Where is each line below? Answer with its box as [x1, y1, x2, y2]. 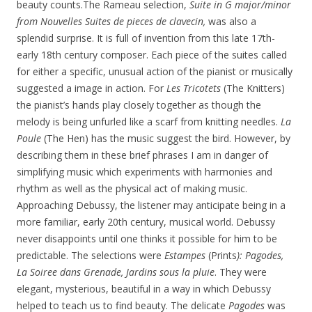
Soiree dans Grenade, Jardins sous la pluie [30, 265, 214, 279]
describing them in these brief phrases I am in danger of [17, 148, 268, 162]
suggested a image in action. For [17, 81, 164, 95]
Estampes [164, 249, 208, 262]
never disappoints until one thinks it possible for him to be [17, 232, 277, 245]
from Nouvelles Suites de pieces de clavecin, [17, 15, 208, 28]
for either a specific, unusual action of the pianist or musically [17, 65, 292, 78]
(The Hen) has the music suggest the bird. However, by [41, 132, 290, 145]
